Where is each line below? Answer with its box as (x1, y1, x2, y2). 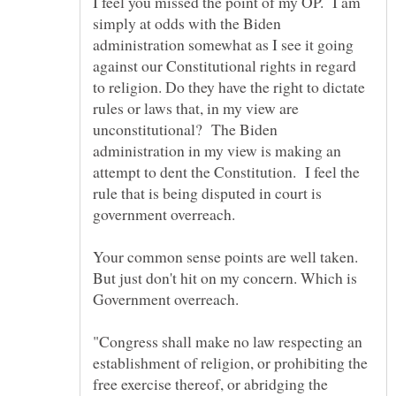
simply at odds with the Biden (93, 11, 281, 34)
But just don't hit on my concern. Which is (93, 266, 357, 288)
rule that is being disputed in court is (93, 181, 322, 203)
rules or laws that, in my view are (93, 96, 299, 118)
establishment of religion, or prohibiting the (93, 351, 368, 373)
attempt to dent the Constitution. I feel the (93, 160, 360, 182)
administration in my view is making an (93, 139, 341, 161)
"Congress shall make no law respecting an (93, 330, 362, 352)
